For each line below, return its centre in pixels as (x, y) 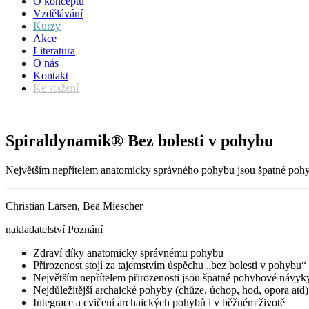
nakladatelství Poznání (54, 229)
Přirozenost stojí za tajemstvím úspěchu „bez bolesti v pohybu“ (170, 265)
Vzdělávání (58, 13)
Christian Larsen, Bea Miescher (74, 206)
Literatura (54, 51)
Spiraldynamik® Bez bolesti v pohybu (139, 140)
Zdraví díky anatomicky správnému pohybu (128, 252)
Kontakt (51, 76)
